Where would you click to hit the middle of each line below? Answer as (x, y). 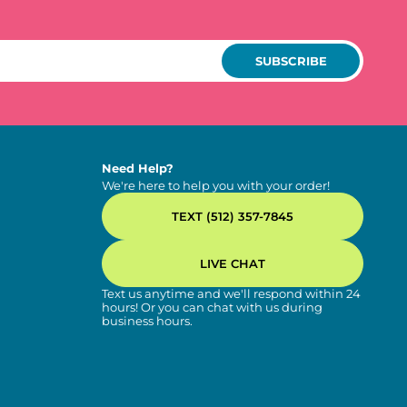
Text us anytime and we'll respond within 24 (231, 294)
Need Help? (138, 169)
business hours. (147, 321)
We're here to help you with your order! (216, 186)
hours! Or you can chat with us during (212, 308)
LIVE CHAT (233, 263)
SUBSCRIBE (291, 60)
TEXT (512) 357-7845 (233, 216)
